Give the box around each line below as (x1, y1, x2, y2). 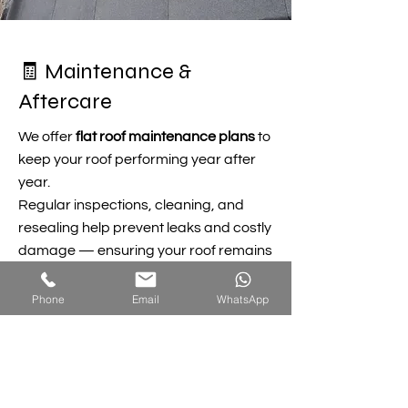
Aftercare (18, 88, 112, 115)
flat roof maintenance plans (76, 129, 255, 144)
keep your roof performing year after (18, 152, 256, 167)
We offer (18, 129, 76, 144)
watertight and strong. (18, 266, 163, 280)
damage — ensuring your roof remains (18, 243, 272, 258)
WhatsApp (216, 291, 270, 306)
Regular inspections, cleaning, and (18, 198, 244, 212)
